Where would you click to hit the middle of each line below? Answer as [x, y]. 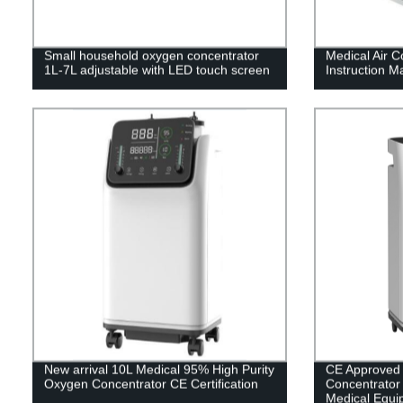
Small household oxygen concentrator [151, 55]
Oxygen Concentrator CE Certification [151, 384]
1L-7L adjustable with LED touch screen [157, 70]
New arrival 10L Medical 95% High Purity [159, 369]
